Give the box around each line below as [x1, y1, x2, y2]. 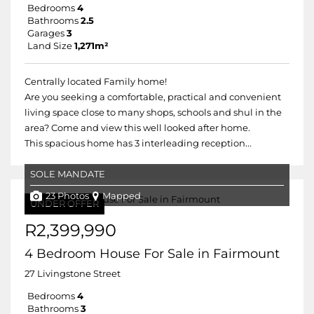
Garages [27, 28, 64, 39]
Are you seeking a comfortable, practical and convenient [25, 92, 281, 102]
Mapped [102, 190, 141, 201]
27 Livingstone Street [25, 268, 121, 279]
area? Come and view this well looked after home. [25, 123, 250, 133]
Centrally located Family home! [25, 76, 167, 87]
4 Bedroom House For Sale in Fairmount [25, 246, 280, 261]
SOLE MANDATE [30, 169, 105, 179]
